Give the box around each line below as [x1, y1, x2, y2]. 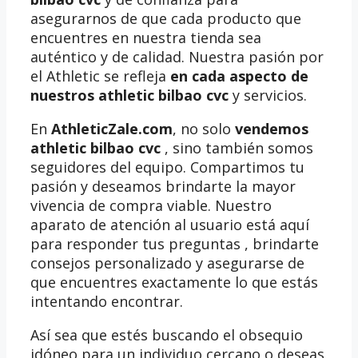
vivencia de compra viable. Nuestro [30, 196, 272, 216]
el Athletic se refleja [30, 66, 170, 86]
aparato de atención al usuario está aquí [30, 215, 309, 235]
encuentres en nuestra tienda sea [30, 28, 261, 48]
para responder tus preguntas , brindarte [30, 234, 319, 254]
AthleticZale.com [51, 119, 173, 139]
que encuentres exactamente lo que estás [30, 272, 318, 292]
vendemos [235, 119, 308, 139]
